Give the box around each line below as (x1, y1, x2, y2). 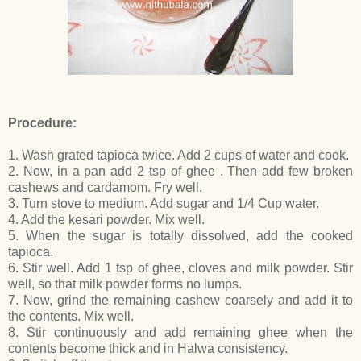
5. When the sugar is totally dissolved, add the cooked (8, 228, 353, 243)
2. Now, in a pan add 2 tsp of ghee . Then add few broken (8, 164, 353, 178)
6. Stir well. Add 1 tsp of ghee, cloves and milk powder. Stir (8, 260, 353, 275)
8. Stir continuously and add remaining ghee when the (8, 325, 353, 339)
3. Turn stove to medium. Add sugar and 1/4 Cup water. (8, 196, 319, 210)
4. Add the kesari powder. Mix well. (8, 212, 205, 226)
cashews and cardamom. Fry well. (8, 180, 202, 194)
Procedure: (8, 115, 77, 130)
